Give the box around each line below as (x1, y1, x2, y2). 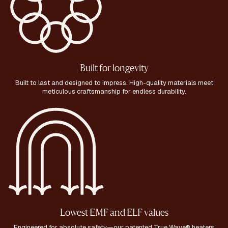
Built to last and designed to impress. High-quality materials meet (15, 78, 213, 88)
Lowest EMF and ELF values (60, 209, 168, 218)
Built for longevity (79, 64, 149, 74)
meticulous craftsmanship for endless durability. (42, 87, 186, 96)
